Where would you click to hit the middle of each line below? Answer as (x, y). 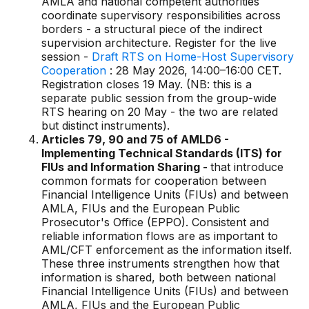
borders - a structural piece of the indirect (152, 29)
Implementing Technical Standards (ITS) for (162, 153)
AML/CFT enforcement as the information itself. (167, 250)
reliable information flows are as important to (160, 236)
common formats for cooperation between (154, 181)
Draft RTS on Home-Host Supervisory (193, 57)
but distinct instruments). (106, 126)
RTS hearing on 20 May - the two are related (160, 112)
